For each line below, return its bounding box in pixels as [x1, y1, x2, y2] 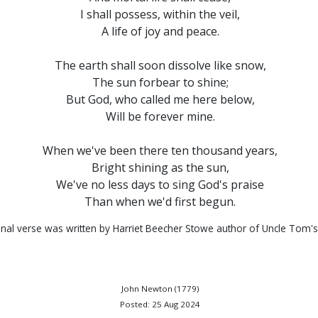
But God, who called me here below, [65, 92, 255, 107]
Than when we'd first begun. [84, 194, 236, 209]
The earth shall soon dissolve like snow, [54, 57, 266, 73]
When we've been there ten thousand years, [43, 143, 278, 158]
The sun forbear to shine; [92, 75, 229, 90]
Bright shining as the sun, [91, 160, 229, 175]
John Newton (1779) [121, 283, 199, 294]
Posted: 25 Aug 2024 [120, 299, 201, 309]
